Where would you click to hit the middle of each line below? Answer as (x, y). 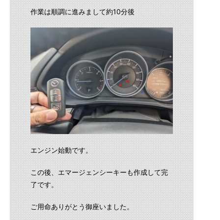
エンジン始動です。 (61, 150)
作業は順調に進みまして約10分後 (82, 11)
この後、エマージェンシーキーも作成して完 (99, 172)
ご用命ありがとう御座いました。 (82, 206)
